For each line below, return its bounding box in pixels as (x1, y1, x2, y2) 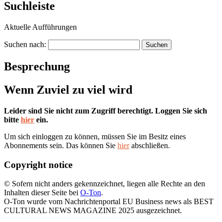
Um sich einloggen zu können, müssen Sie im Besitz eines (4, 132, 186, 141)
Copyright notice (4, 159, 72, 170)
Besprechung (4, 60, 70, 73)
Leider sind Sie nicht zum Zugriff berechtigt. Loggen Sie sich (4, 107, 207, 115)
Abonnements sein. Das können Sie (4, 141, 117, 150)
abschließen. (129, 141, 170, 150)
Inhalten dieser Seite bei (4, 188, 80, 197)
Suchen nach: (4, 40, 46, 49)
